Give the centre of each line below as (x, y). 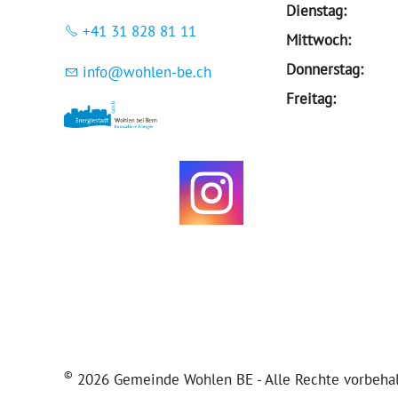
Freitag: (311, 98)
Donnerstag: (325, 69)
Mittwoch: (318, 40)
